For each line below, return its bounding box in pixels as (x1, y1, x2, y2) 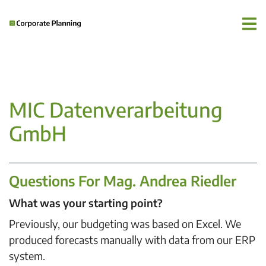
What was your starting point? (9, 196, 163, 210)
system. (9, 249, 45, 262)
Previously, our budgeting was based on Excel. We (9, 217, 241, 230)
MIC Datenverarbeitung (9, 97, 223, 122)
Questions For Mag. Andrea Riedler (9, 172, 236, 189)
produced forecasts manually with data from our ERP (9, 233, 255, 246)
